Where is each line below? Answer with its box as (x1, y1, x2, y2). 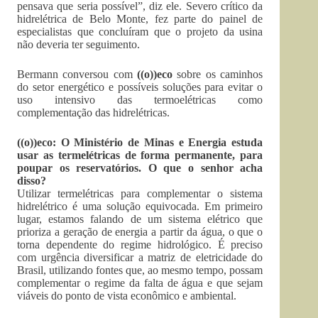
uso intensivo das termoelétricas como (17, 94, 263, 106)
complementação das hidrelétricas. (17, 106, 170, 119)
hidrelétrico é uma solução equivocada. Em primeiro (17, 200, 263, 212)
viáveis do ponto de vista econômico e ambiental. (17, 290, 236, 302)
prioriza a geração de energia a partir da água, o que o (17, 226, 263, 238)
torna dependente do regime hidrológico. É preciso (17, 238, 263, 251)
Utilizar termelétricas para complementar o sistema (17, 187, 263, 199)
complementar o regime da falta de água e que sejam (17, 277, 263, 289)
